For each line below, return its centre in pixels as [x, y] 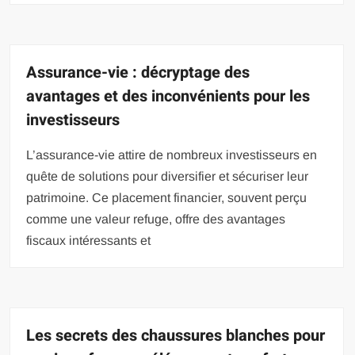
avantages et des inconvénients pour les [168, 96]
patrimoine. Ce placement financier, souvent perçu [167, 198]
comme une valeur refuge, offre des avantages [156, 219]
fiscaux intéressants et [89, 240]
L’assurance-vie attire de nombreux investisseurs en [172, 155]
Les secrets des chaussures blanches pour [176, 336]
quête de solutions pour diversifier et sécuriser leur [168, 176]
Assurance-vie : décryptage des [138, 73]
